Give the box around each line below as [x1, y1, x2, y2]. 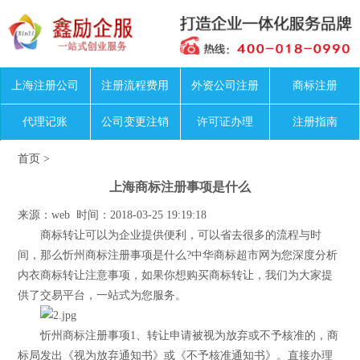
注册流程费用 [101, 79, 170, 92]
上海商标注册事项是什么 [109, 179, 251, 194]
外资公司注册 [190, 79, 259, 92]
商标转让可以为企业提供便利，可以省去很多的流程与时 [18, 228, 322, 241]
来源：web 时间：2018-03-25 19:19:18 [18, 208, 207, 221]
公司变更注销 [101, 115, 170, 128]
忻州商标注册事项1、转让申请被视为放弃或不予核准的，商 [18, 329, 339, 342]
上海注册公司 [11, 79, 80, 92]
